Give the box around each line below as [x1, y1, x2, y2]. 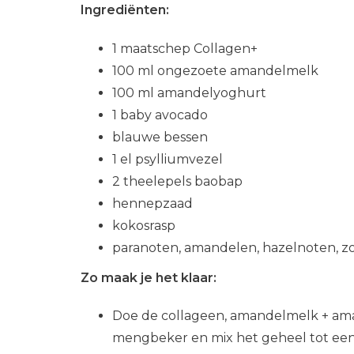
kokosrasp [112, 217, 175, 233]
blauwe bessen [112, 129, 208, 145]
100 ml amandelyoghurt [112, 85, 266, 100]
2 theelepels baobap [112, 173, 243, 189]
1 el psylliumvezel [112, 151, 223, 167]
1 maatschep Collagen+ [112, 40, 258, 56]
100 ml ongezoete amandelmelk [112, 62, 318, 78]
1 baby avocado [112, 107, 208, 122]
